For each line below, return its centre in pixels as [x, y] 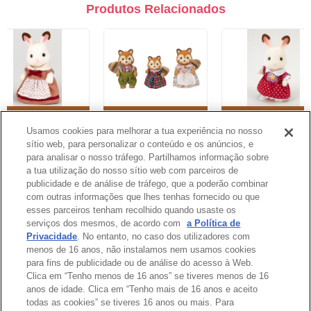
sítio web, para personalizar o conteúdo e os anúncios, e [140, 144]
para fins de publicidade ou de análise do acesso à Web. [140, 263]
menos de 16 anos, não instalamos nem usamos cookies [142, 250]
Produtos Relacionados [155, 9]
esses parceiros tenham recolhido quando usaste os [132, 210]
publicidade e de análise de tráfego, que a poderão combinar [148, 184]
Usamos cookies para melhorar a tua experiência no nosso [145, 131]
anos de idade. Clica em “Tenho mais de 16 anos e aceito [142, 289]
